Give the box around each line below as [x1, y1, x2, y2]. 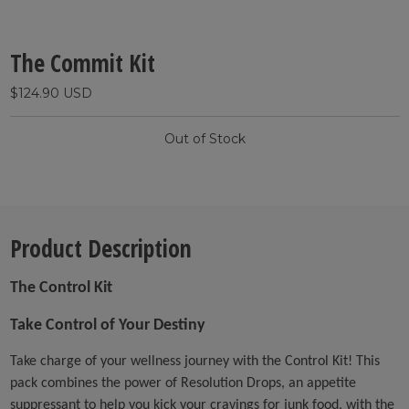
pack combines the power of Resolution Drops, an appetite [9, 376, 356, 392]
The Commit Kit [9, 47, 155, 80]
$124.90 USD [9, 85, 92, 102]
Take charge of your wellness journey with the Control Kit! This [9, 354, 380, 370]
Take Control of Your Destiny [9, 317, 205, 335]
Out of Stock [163, 131, 246, 148]
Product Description [9, 232, 192, 266]
